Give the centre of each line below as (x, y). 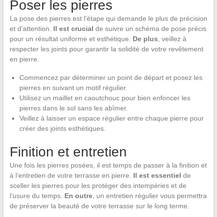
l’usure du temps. (37, 195)
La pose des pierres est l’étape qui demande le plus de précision (108, 18)
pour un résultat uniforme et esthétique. (71, 39)
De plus (145, 39)
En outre (78, 195)
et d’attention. (31, 28)
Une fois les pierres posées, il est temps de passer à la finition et (108, 165)
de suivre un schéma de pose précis (150, 28)
